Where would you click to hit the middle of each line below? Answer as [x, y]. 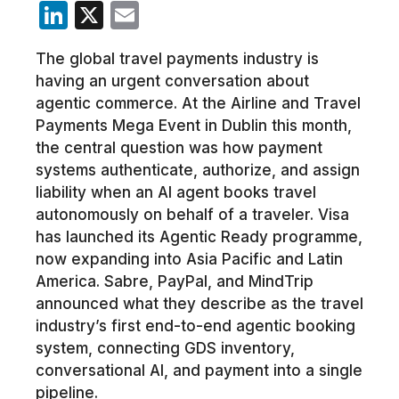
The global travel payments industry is [177, 59]
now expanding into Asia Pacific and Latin [189, 260]
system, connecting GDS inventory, [165, 349]
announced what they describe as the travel [199, 304]
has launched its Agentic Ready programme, [199, 237]
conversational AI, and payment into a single [199, 371]
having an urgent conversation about [172, 81]
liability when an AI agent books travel [175, 193]
